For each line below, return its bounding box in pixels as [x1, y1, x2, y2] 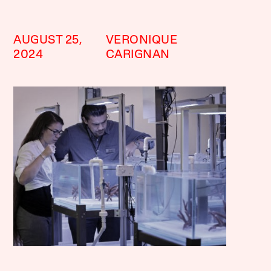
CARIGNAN [105, 49, 170, 61]
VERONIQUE [105, 34, 178, 47]
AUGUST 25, [13, 34, 83, 47]
